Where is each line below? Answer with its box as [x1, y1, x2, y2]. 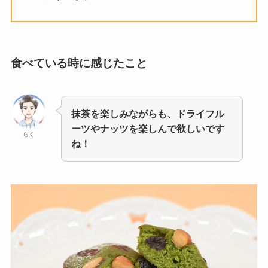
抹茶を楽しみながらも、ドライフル [71, 108, 225, 119]
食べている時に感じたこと [10, 56, 147, 69]
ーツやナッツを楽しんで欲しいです [71, 123, 225, 134]
